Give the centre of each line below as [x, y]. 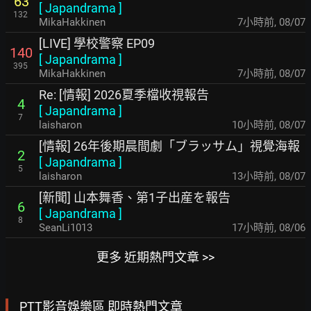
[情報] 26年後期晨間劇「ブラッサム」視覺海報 [169, 146]
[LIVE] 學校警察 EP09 [97, 43]
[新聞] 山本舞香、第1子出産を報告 [135, 197]
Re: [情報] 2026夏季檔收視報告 [124, 95]
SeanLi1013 [66, 228]
